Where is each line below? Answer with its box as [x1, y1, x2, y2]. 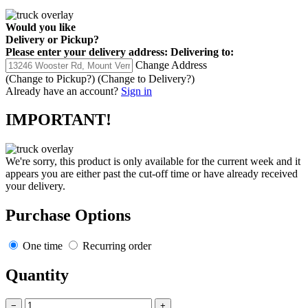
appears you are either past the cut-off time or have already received [5, 168, 298, 180]
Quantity [5, 266, 69, 285]
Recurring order [80, 240, 151, 252]
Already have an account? [5, 85, 118, 97]
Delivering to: [170, 45, 234, 58]
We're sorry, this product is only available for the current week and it [5, 155, 300, 168]
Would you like [5, 21, 76, 33]
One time [20, 240, 65, 252]
